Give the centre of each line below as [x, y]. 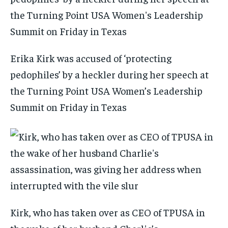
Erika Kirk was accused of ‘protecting [91, 58]
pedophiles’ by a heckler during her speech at [109, 74]
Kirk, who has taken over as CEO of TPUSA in [108, 212]
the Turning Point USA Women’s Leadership [106, 91]
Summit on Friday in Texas [68, 107]
